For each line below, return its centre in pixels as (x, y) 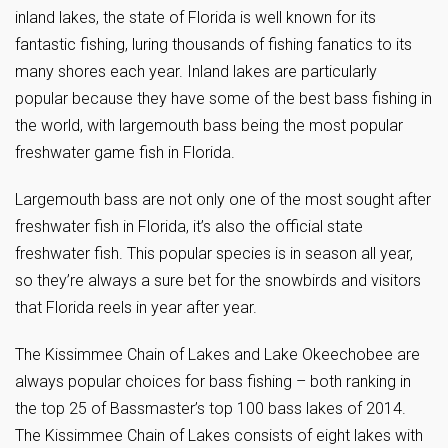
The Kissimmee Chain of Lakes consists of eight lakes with (219, 435)
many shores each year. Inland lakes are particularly (196, 71)
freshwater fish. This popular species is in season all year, (214, 253)
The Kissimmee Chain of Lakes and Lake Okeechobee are (217, 354)
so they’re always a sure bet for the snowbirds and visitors (218, 280)
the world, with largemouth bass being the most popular (209, 125)
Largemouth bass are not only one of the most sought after (223, 199)
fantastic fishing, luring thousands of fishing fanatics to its (213, 44)
